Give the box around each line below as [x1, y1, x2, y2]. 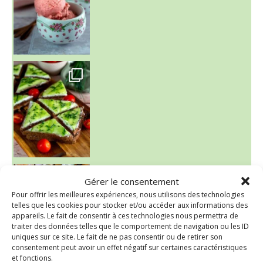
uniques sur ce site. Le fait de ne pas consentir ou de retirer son [12, 231, 222, 241]
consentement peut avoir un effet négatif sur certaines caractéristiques [12, 242, 247, 252]
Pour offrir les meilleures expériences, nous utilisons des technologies [12, 189, 244, 199]
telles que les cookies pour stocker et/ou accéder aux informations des [12, 200, 248, 210]
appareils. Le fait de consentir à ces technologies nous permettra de [12, 210, 238, 220]
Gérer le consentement [84, 175, 179, 187]
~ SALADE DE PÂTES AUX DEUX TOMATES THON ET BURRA [13, 166, 43, 178]
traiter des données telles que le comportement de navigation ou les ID [12, 221, 249, 231]
